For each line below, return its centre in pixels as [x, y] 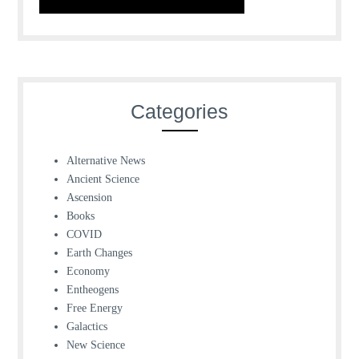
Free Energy [94, 308]
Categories [179, 111]
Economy [88, 271]
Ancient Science [103, 179]
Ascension [89, 197]
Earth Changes [99, 252]
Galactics [87, 326]
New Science [95, 345]
